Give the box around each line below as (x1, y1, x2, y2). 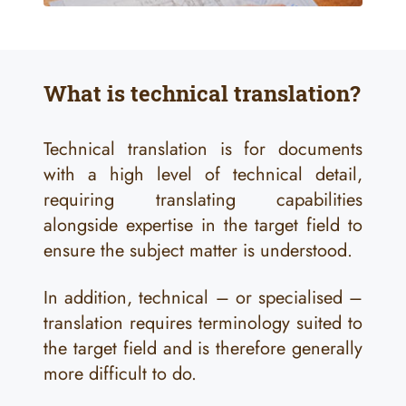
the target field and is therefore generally (43, 335, 362, 362)
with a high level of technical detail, (43, 161, 362, 188)
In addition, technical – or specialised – (43, 285, 362, 311)
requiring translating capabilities (43, 187, 362, 213)
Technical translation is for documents (43, 136, 362, 162)
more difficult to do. (43, 361, 197, 387)
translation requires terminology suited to (43, 310, 362, 336)
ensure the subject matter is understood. (43, 237, 353, 264)
